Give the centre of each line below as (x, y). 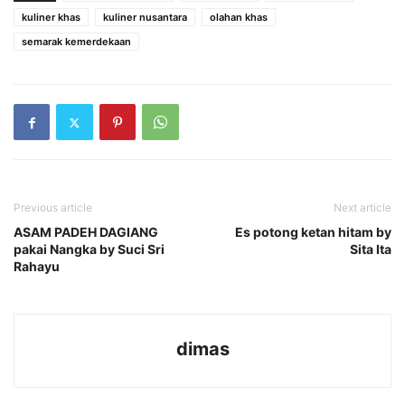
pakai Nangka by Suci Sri (89, 250)
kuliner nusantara (145, 18)
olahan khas (239, 18)
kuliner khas (51, 18)
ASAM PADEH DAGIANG (86, 232)
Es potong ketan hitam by (313, 232)
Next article (363, 208)
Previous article (53, 208)
